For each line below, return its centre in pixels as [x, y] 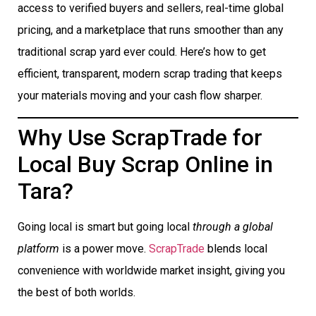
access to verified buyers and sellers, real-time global [151, 8]
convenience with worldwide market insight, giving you [151, 270]
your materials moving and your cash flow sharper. [140, 96]
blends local [236, 248]
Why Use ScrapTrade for [140, 137]
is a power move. [104, 248]
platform [38, 248]
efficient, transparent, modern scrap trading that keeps [150, 74]
